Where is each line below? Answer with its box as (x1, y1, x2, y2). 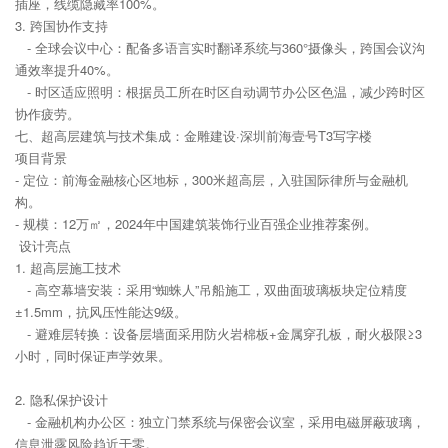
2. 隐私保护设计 (15, 390, 108, 410)
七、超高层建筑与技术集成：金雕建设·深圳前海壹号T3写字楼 (15, 126, 372, 146)
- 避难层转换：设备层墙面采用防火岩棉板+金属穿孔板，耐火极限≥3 (15, 324, 422, 344)
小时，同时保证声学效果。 (15, 346, 179, 366)
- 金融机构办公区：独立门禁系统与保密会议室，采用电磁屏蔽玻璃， (15, 412, 425, 432)
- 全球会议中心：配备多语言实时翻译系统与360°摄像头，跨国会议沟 (15, 38, 425, 58)
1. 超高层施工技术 (15, 258, 121, 278)
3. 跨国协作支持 (15, 16, 112, 36)
